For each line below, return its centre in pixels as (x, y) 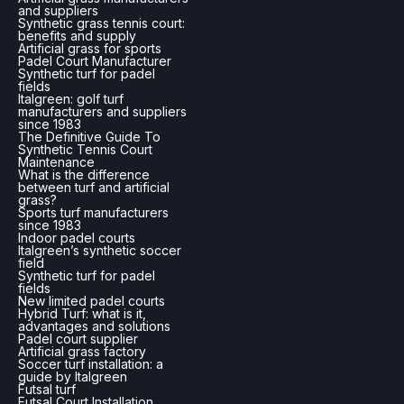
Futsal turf (47, 390)
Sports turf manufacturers (93, 213)
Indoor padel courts (77, 238)
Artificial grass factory (82, 352)
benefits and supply (77, 36)
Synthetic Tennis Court (85, 150)
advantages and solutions (94, 326)
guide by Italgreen (73, 377)
